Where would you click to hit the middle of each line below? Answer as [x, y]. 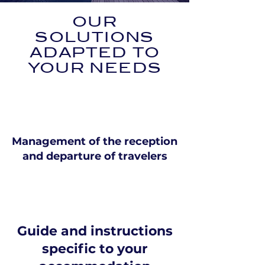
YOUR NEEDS [95, 68]
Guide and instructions [95, 231]
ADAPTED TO [95, 52]
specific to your [95, 249]
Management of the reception [95, 141]
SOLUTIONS [95, 37]
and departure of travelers [95, 156]
